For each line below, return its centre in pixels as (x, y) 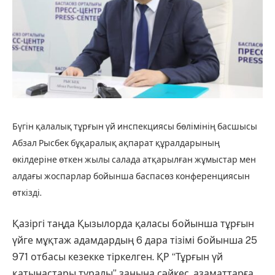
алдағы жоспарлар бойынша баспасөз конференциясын (131, 176)
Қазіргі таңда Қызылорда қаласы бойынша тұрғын (133, 224)
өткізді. (27, 192)
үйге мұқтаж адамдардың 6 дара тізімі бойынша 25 (135, 241)
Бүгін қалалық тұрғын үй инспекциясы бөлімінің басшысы (135, 126)
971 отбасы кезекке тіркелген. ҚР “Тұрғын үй (118, 257)
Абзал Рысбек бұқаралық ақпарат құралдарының (116, 143)
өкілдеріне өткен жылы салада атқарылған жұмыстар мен (134, 159)
